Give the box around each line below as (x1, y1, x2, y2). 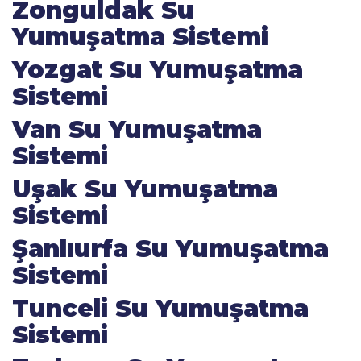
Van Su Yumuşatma (12, 114, 262, 144)
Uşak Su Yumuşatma (12, 174, 278, 204)
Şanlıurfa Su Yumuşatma (12, 234, 329, 263)
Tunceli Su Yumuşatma (12, 293, 309, 323)
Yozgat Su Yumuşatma (12, 55, 303, 85)
